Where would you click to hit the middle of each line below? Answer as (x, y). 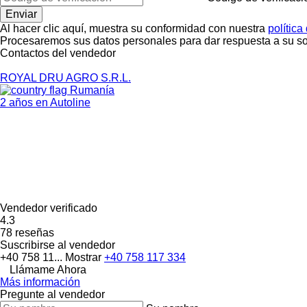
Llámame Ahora (48, 269)
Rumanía (91, 90)
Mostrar (85, 257)
